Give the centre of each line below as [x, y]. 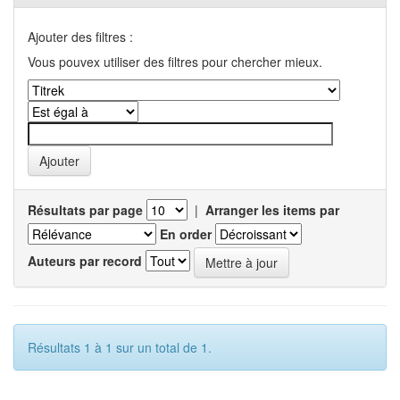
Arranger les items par [272, 210]
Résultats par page [85, 210]
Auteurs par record [85, 260]
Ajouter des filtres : [80, 37]
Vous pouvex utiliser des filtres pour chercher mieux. [175, 62]
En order [186, 234]
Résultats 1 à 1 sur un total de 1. [120, 347]
